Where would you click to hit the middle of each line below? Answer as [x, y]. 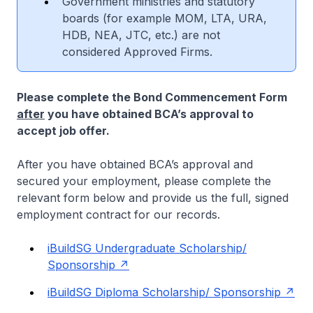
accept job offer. [63, 130]
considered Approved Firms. [137, 51]
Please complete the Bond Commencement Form [152, 97]
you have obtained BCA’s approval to [149, 114]
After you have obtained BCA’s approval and [135, 164]
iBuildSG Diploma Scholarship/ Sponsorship [164, 292]
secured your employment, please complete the [144, 181]
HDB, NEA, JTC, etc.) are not [141, 35]
